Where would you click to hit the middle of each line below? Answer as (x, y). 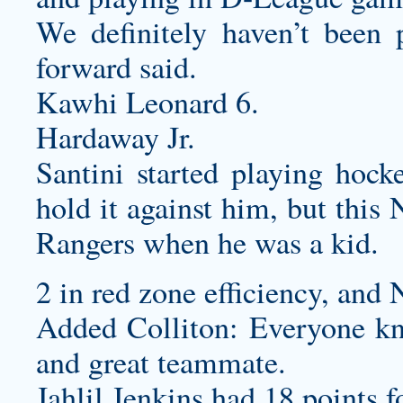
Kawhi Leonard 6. (148, 102)
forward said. (116, 67)
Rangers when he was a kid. (207, 242)
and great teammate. (161, 362)
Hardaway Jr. (116, 137)
